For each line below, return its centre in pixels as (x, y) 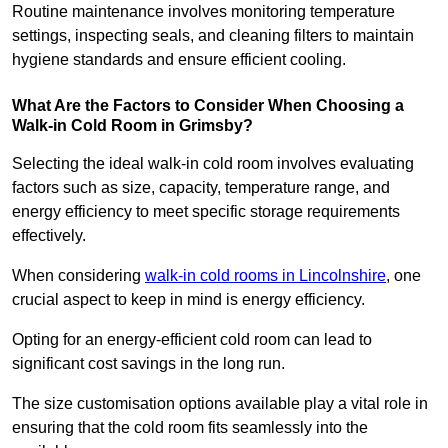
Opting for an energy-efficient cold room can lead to (192, 339)
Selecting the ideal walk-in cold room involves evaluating (213, 163)
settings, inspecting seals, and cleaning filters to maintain (213, 35)
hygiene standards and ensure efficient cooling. (179, 59)
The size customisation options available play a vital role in (220, 403)
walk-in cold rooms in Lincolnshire (265, 275)
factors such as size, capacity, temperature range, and (201, 187)
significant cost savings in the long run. (150, 363)
